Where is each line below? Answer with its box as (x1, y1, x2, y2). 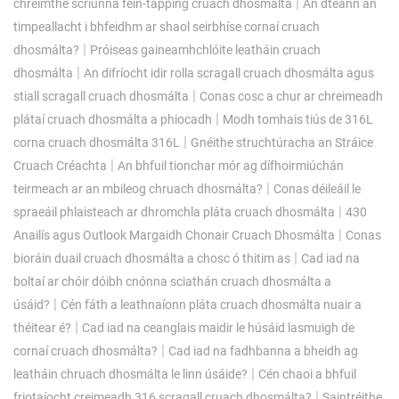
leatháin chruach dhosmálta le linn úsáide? (13, 366, 248, 381)
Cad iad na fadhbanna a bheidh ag (168, 343, 358, 358)
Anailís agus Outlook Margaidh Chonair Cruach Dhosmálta (13, 227, 335, 242)
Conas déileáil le (273, 181, 361, 196)
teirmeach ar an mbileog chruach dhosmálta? (13, 181, 263, 196)
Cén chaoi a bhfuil (258, 366, 356, 381)
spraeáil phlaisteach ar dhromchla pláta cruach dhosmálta (13, 204, 335, 219)
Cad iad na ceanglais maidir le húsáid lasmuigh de (82, 320, 354, 335)
